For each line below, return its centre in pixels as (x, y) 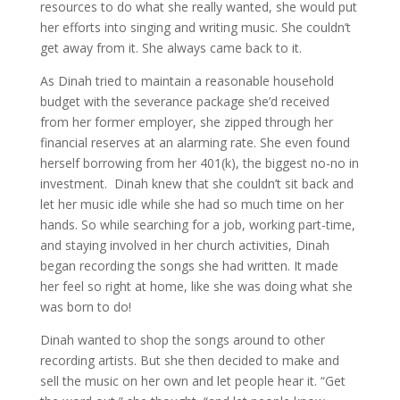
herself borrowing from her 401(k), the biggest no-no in (199, 163)
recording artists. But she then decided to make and (189, 360)
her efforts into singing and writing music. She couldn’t (195, 27)
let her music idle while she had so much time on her (192, 204)
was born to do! (85, 307)
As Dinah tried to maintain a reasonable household (187, 81)
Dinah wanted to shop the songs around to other (182, 340)
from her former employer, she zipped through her (186, 122)
